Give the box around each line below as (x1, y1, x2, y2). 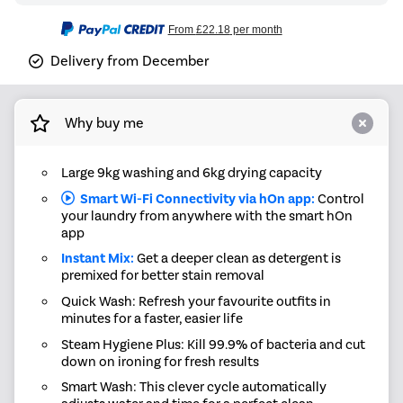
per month (229, 23, 282, 37)
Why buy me (64, 113, 144, 131)
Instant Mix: (60, 250, 134, 267)
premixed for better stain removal (60, 267, 264, 284)
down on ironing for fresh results (60, 353, 259, 370)
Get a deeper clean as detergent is (133, 250, 341, 267)
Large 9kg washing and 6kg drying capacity (60, 165, 322, 182)
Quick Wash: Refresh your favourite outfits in (60, 292, 331, 309)
